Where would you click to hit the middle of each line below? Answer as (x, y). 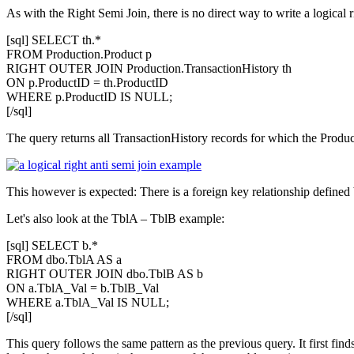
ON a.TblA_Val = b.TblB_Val (83, 288)
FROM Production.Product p (79, 54)
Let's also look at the (59, 218)
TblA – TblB (144, 218)
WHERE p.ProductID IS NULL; (89, 96)
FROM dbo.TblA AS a (64, 259)
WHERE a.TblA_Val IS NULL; (88, 302)
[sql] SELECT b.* (52, 245)
